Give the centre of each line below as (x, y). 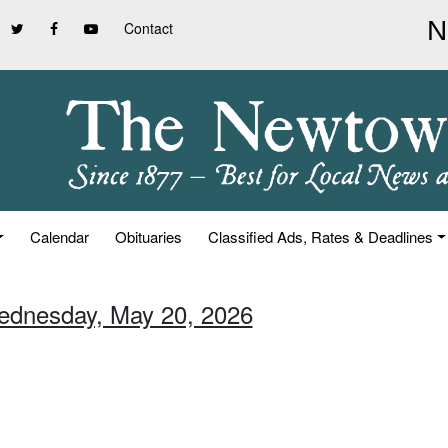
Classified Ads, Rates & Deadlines (321, 236)
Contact (148, 28)
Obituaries (149, 236)
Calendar (60, 236)
